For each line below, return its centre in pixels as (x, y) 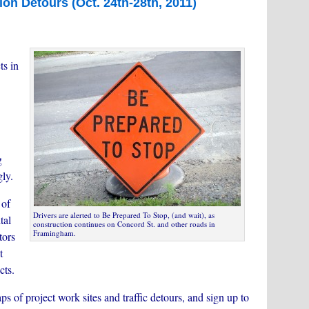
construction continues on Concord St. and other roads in (124, 224)
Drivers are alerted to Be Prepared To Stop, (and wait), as (124, 215)
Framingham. (54, 233)
